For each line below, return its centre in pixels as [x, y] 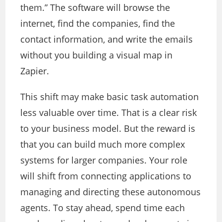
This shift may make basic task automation [110, 97]
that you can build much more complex [103, 144]
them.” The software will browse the [95, 8]
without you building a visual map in [97, 55]
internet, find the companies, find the [98, 24]
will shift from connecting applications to [106, 176]
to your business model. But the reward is [108, 129]
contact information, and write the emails [107, 39]
